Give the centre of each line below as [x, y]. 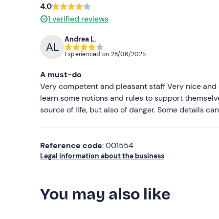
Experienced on [88, 55]
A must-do [61, 74]
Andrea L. [80, 39]
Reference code [71, 145]
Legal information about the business [102, 156]
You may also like [105, 194]
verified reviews [80, 19]
